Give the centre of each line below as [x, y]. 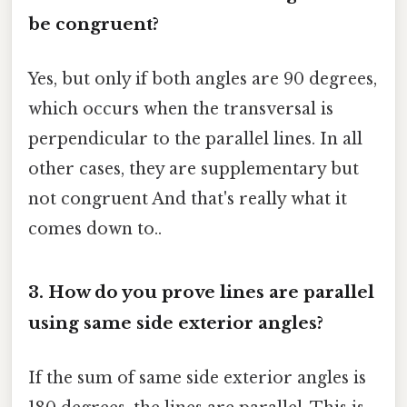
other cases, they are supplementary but [194, 169]
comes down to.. [95, 228]
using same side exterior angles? [176, 323]
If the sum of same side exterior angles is [197, 377]
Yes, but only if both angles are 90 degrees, [203, 79]
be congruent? [94, 25]
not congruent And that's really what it [188, 199]
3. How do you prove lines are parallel [201, 293]
